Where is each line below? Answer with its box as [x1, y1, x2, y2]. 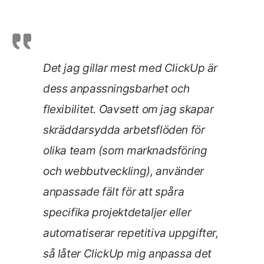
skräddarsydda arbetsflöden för [43, 123, 205, 137]
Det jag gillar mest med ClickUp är [43, 61, 218, 75]
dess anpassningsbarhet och [43, 81, 190, 95]
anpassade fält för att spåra [43, 184, 184, 199]
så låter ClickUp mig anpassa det [43, 246, 212, 260]
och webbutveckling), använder [43, 164, 204, 178]
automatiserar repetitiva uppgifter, [43, 226, 219, 240]
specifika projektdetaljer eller [43, 205, 192, 219]
